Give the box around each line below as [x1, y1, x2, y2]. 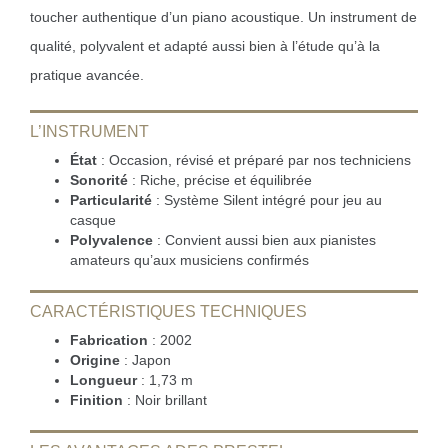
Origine [70, 352, 120, 368]
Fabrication [70, 332, 148, 348]
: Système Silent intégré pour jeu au [152, 192, 382, 208]
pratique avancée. [30, 67, 144, 83]
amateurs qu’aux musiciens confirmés [70, 252, 309, 268]
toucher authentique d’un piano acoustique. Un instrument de [30, 9, 417, 25]
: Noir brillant [123, 392, 207, 408]
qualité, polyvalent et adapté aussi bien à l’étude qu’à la [30, 38, 380, 54]
